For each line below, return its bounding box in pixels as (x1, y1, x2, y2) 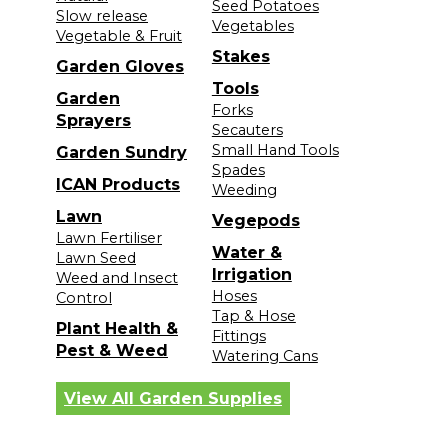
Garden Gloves (56, 56, 184, 76)
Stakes (211, 46, 270, 66)
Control (56, 288, 112, 307)
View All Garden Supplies (64, 388, 282, 408)
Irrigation (211, 264, 292, 284)
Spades (211, 160, 265, 179)
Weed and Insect (56, 268, 178, 287)
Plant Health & (56, 318, 178, 338)
